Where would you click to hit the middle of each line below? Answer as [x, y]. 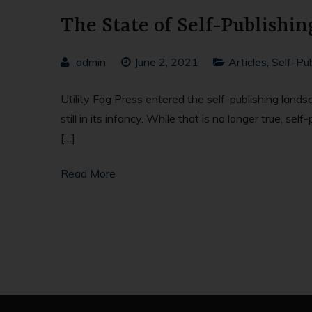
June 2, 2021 [166, 62]
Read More [88, 173]
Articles [248, 62]
